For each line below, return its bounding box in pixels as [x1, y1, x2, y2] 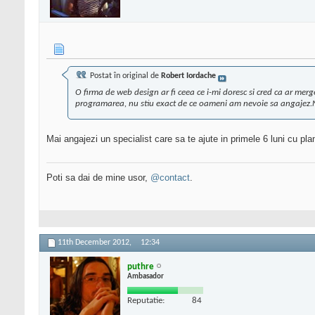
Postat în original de [88, 72, 161, 81]
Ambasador [127, 272, 164, 281]
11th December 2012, [58, 238, 134, 247]
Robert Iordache [161, 72, 216, 81]
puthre [127, 262, 154, 271]
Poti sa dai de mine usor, [46, 172, 150, 184]
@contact [150, 172, 190, 184]
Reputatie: [127, 295, 165, 305]
